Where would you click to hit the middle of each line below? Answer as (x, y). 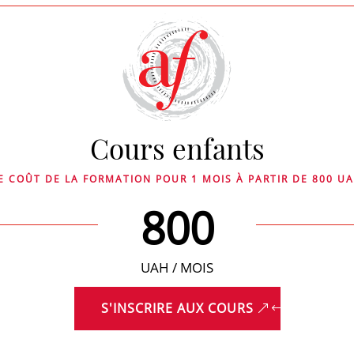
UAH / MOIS (177, 268)
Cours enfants (177, 148)
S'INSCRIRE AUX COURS (177, 309)
